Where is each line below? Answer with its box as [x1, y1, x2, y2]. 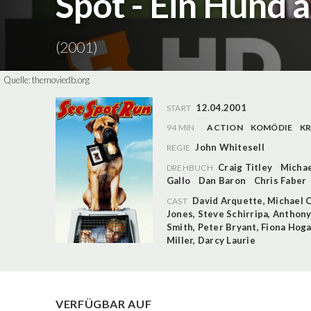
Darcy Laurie [197, 234, 255, 246]
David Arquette [192, 194, 263, 206]
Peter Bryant [197, 221, 257, 233]
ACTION [207, 121, 243, 133]
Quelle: [3, 74, 32, 85]
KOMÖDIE [250, 121, 293, 133]
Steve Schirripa [197, 208, 269, 219]
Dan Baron [198, 174, 246, 186]
